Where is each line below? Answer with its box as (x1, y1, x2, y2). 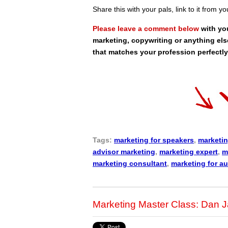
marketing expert (159, 148, 218, 156)
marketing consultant (93, 159, 167, 168)
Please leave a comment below (93, 24, 199, 33)
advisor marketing (93, 148, 155, 156)
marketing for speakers (114, 136, 194, 145)
